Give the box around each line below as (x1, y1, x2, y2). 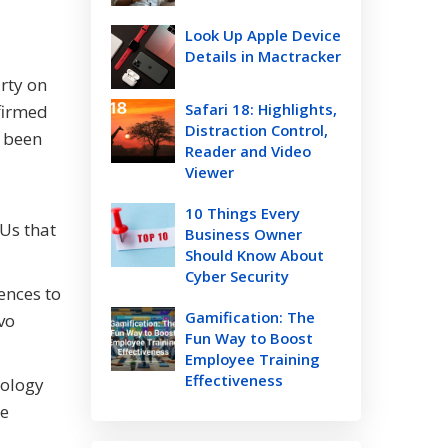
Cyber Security (185, 266, 289, 286)
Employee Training (185, 349, 320, 369)
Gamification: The (185, 307, 315, 327)
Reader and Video (185, 141, 311, 161)
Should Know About (185, 245, 324, 265)
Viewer (185, 162, 234, 182)
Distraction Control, (185, 120, 328, 140)
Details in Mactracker (185, 46, 341, 66)
